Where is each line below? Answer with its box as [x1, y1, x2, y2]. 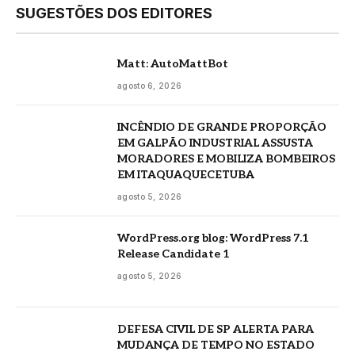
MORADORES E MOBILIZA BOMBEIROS [117, 152, 335, 166]
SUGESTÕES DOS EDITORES [16, 5, 212, 21]
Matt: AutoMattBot [117, 57, 228, 71]
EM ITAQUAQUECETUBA [117, 168, 254, 181]
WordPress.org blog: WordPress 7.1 [117, 231, 309, 245]
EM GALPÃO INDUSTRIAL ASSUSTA [117, 136, 313, 150]
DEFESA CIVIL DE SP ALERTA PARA [117, 322, 314, 336]
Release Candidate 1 [117, 247, 230, 261]
